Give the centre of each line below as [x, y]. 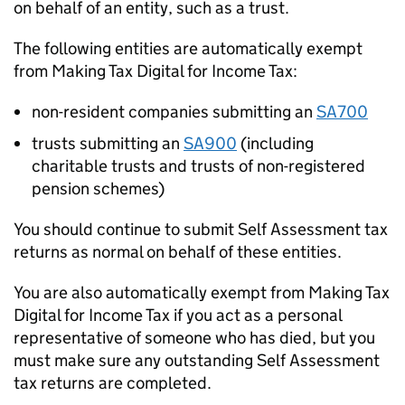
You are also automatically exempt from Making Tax [202, 292]
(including [275, 143]
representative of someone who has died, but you [194, 338]
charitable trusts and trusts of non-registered [198, 166]
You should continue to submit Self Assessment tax [201, 229]
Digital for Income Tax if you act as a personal [178, 315]
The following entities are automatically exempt [188, 48]
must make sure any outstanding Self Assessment [197, 360]
